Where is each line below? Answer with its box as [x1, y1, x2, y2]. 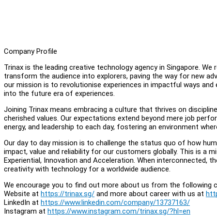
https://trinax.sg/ [41, 189, 94, 198]
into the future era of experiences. [4, 89, 115, 98]
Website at [4, 189, 41, 198]
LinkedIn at [4, 198, 41, 207]
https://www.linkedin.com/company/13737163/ [41, 198, 190, 207]
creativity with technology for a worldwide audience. [4, 164, 170, 173]
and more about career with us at [94, 189, 206, 198]
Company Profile [4, 46, 57, 56]
